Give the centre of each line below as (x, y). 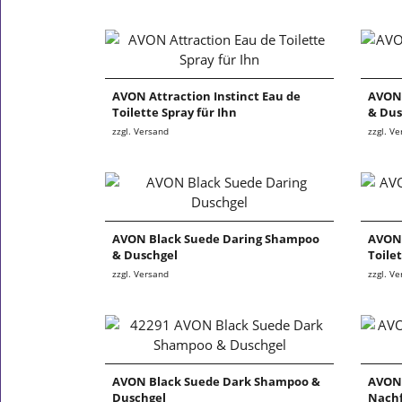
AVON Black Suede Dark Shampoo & (216, 382)
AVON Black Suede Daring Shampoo (216, 239)
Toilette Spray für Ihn (175, 113)
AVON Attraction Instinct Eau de (206, 96)
